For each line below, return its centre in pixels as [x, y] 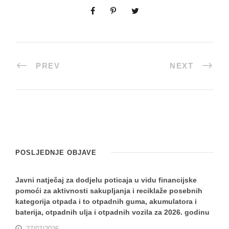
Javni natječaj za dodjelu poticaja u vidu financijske [106, 180]
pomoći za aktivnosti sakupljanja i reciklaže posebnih [109, 190]
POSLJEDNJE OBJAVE [56, 152]
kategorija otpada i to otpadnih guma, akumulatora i [106, 201]
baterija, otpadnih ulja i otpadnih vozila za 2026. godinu [112, 212]
